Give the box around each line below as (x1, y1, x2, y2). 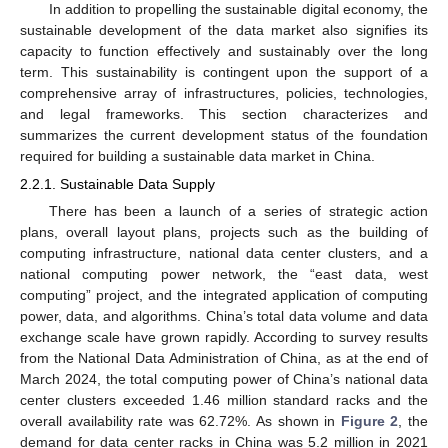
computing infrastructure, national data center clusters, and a (20, 245, 428, 262)
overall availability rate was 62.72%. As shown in (20, 413, 341, 430)
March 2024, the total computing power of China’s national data (20, 371, 428, 388)
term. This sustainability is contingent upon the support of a (20, 63, 428, 80)
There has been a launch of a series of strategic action (48, 203, 428, 220)
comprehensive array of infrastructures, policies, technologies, (20, 84, 428, 101)
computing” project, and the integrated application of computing (20, 287, 428, 304)
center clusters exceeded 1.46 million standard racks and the (20, 392, 428, 409)
